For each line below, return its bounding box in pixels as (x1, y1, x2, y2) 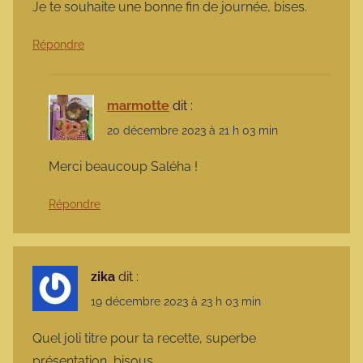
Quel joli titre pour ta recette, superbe (32, 330, 256, 346)
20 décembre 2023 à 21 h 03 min (107, 124, 278, 137)
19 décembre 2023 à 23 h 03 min (91, 295, 261, 309)
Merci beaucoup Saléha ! (49, 159, 198, 175)
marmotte (107, 97, 169, 113)
